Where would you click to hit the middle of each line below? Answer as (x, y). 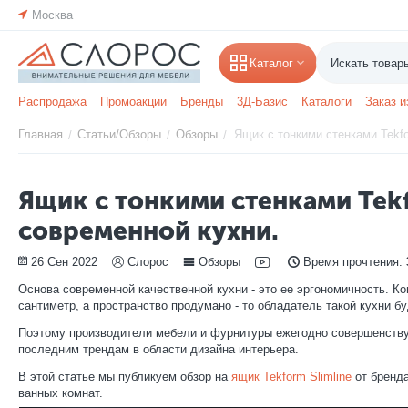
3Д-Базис (262, 102)
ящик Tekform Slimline (291, 377)
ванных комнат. (61, 393)
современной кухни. (148, 231)
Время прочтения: (355, 262)
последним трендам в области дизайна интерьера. (158, 349)
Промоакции (133, 102)
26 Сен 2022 (64, 262)
